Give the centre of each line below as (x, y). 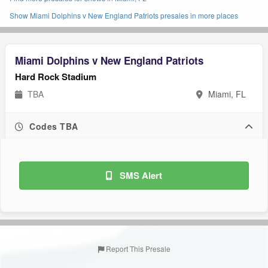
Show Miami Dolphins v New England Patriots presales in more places (124, 15)
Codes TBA (52, 126)
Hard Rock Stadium (56, 77)
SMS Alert (140, 175)
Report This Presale (137, 249)
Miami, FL (226, 94)
